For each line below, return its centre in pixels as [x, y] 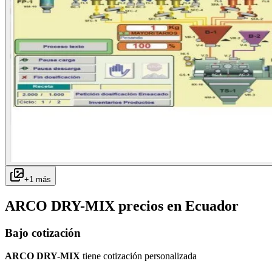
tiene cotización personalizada [140, 256]
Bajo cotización [43, 233]
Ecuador [212, 206]
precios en [150, 206]
